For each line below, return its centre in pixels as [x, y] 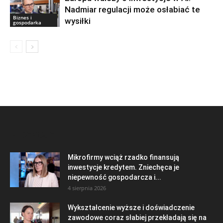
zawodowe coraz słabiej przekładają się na [137, 217]
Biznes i [22, 17]
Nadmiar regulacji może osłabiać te [132, 9]
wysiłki [78, 21]
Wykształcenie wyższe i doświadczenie [131, 207]
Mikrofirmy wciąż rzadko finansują [123, 157]
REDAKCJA [32, 134]
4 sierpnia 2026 [87, 188]
